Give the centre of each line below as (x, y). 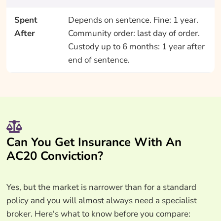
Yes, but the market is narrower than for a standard (101, 187)
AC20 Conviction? (55, 156)
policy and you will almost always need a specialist (101, 200)
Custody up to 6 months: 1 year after (136, 46)
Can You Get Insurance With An (94, 142)
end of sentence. (99, 60)
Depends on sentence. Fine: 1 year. (133, 20)
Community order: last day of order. (134, 33)
